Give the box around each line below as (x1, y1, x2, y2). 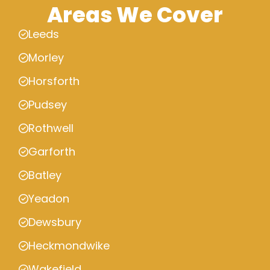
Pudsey (28, 97, 67, 113)
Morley (28, 50, 64, 66)
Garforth (28, 144, 75, 160)
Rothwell (28, 121, 74, 136)
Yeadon (28, 191, 69, 207)
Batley (28, 168, 61, 183)
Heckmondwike (28, 238, 110, 254)
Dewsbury (28, 215, 81, 230)
